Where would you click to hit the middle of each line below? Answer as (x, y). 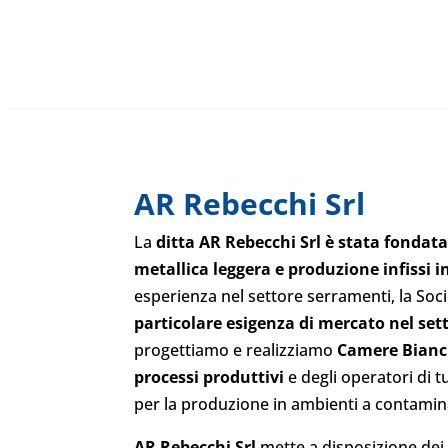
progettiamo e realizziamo (236, 350)
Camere (368, 350)
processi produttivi (209, 377)
